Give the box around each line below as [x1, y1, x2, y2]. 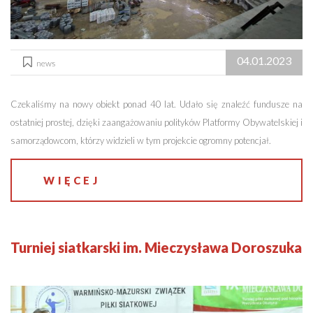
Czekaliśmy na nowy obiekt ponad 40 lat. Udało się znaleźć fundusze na [10, 99, 303, 110]
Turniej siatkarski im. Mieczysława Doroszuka [10, 239, 302, 256]
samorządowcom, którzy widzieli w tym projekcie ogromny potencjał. [10, 135, 271, 146]
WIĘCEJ [43, 174, 100, 187]
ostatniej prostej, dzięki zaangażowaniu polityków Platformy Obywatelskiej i [10, 117, 303, 128]
